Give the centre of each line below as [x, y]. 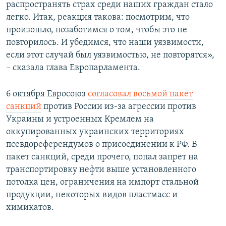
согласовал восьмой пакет [140, 94]
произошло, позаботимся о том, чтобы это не [97, 30]
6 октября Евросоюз [47, 94]
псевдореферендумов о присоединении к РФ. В [101, 144]
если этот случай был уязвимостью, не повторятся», [110, 55]
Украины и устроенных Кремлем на [80, 119]
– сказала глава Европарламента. [73, 68]
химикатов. [30, 207]
